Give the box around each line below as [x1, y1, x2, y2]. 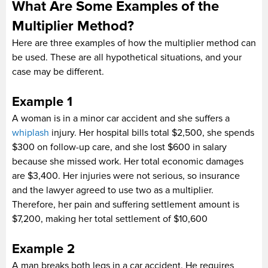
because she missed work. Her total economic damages [12, 155, 243, 167]
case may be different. [12, 65, 104, 78]
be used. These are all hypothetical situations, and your [12, 51, 242, 63]
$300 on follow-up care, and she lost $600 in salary [12, 141, 227, 153]
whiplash [12, 126, 49, 139]
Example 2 [12, 240, 75, 257]
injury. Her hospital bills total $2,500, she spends [49, 126, 254, 139]
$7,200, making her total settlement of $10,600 [12, 212, 208, 225]
